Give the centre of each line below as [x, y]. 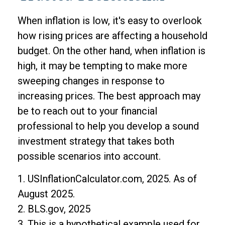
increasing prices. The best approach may [109, 96]
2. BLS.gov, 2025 [54, 209]
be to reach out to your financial [87, 111]
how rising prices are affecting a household [113, 35]
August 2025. [46, 194]
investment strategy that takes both [96, 141]
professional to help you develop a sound [108, 126]
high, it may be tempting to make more [102, 66]
